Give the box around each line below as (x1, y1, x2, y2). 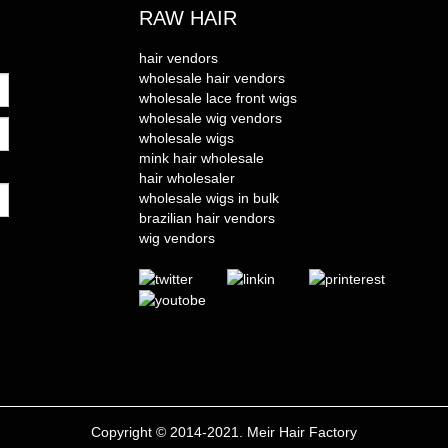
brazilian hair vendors (139, 209, 275, 226)
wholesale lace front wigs (139, 89, 297, 106)
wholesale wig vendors (139, 109, 282, 126)
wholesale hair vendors (139, 69, 285, 86)
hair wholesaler (139, 169, 235, 186)
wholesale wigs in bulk (139, 189, 279, 206)
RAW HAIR (139, 6, 237, 29)
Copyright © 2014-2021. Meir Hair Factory (91, 423, 357, 440)
